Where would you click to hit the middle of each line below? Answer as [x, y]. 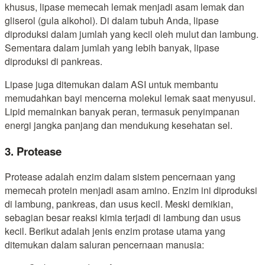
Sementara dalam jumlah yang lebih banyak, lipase [112, 47]
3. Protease [33, 151]
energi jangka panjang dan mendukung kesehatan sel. [119, 125]
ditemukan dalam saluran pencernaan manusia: [104, 245]
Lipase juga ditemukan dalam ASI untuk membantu [112, 84]
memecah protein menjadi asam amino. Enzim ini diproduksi [131, 190]
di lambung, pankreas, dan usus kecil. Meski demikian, [119, 204]
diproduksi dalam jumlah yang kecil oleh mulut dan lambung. [132, 34]
